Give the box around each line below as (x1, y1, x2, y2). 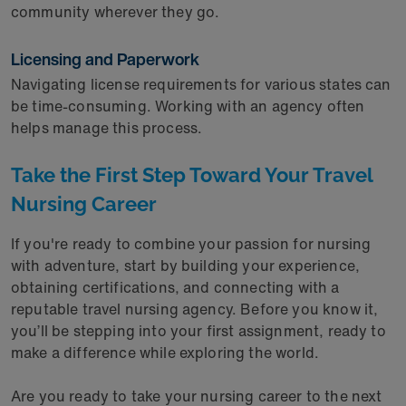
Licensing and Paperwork (11, 47, 203, 71)
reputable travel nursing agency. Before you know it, (11, 298, 379, 320)
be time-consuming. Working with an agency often (11, 95, 365, 117)
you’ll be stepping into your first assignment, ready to (11, 320, 386, 342)
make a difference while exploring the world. (11, 342, 327, 363)
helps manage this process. (11, 117, 210, 139)
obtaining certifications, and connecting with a (11, 276, 340, 298)
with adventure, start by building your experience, (11, 255, 361, 276)
